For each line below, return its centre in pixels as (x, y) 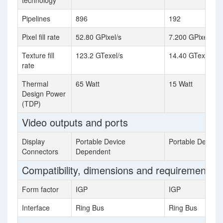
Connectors (40, 151)
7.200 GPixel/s (192, 37)
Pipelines (36, 18)
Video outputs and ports (75, 122)
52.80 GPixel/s (99, 37)
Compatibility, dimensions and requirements (118, 170)
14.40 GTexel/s (192, 55)
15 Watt (181, 84)
